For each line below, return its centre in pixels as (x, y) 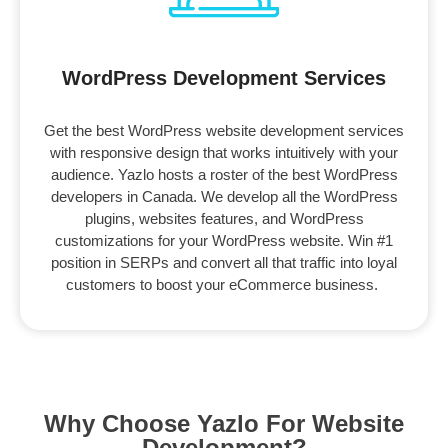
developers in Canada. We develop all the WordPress (224, 197)
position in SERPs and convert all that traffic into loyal (224, 263)
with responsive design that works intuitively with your (224, 153)
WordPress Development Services (224, 78)
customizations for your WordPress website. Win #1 (224, 241)
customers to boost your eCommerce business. (224, 285)
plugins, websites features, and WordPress (224, 219)
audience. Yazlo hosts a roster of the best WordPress (224, 175)
